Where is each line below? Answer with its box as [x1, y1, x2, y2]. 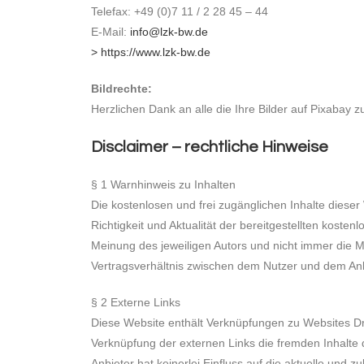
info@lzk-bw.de [130, 25, 208, 38]
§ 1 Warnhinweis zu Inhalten [91, 178, 236, 191]
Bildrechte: [91, 82, 152, 95]
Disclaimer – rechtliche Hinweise [91, 139, 328, 155]
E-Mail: [91, 25, 130, 38]
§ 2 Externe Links [91, 296, 180, 309]
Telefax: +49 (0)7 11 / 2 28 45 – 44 [91, 5, 268, 18]
